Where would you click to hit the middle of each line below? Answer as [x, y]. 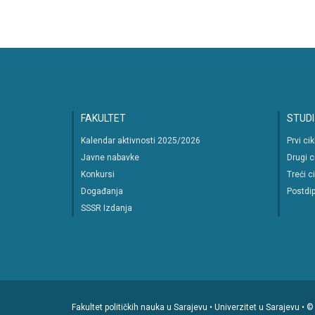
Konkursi [98, 174]
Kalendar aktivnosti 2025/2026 [141, 141]
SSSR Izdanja [107, 208]
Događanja [102, 191]
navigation [106, 15]
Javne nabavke [110, 157]
